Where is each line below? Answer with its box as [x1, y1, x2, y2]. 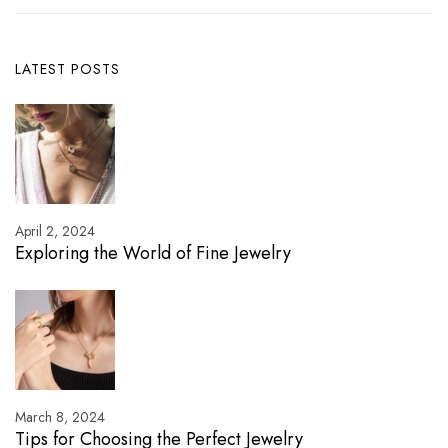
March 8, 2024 [15, 406, 105, 427]
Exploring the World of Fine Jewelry [15, 239, 291, 266]
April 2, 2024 [15, 220, 95, 241]
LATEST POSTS [15, 58, 120, 79]
